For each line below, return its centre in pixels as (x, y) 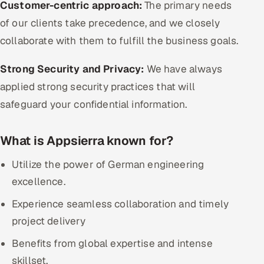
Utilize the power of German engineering (108, 164)
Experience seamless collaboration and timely (121, 204)
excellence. (39, 181)
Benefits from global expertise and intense (112, 243)
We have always (183, 69)
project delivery (49, 221)
